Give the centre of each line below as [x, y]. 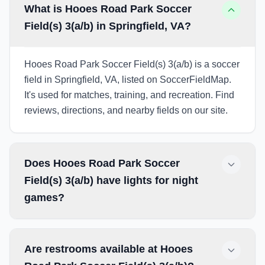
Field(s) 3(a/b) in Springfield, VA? [108, 26]
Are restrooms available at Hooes [109, 249]
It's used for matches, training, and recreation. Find [129, 95]
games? [44, 198]
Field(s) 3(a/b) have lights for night [111, 180]
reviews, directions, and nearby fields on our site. [126, 110]
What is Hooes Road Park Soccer [108, 9]
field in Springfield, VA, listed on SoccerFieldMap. [128, 80]
